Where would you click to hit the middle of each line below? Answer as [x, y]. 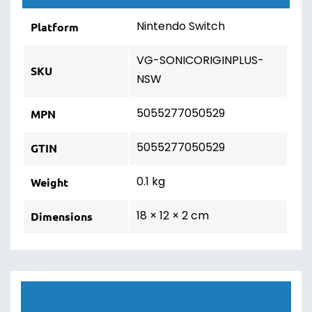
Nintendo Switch [181, 28]
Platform [55, 27]
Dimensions [62, 217]
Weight [49, 182]
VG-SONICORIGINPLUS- [200, 62]
